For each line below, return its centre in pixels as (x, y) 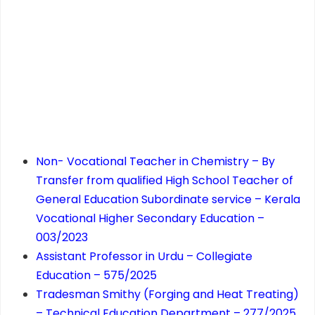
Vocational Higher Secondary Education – (150, 219)
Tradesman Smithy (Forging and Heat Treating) (167, 295)
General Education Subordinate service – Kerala (168, 200)
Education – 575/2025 (96, 276)
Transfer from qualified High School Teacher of (165, 181)
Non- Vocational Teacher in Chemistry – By (155, 162)
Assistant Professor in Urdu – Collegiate (144, 257)
